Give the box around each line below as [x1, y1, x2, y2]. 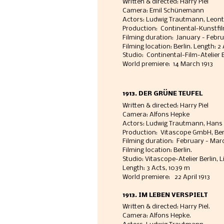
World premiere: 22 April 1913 [122, 173, 211, 180]
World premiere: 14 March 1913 [122, 61, 213, 68]
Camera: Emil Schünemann [122, 7, 205, 14]
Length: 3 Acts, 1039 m [122, 164, 190, 171]
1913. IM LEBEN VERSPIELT [122, 191, 207, 198]
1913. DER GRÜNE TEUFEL [122, 90, 202, 97]
